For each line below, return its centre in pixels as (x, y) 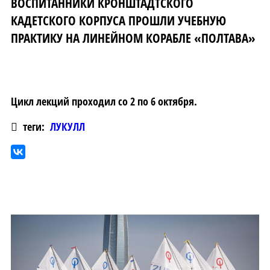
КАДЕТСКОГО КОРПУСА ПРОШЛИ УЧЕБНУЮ (118, 20)
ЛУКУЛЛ (67, 127)
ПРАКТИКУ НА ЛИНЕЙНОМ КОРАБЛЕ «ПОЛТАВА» (133, 37)
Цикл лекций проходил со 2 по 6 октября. (104, 102)
